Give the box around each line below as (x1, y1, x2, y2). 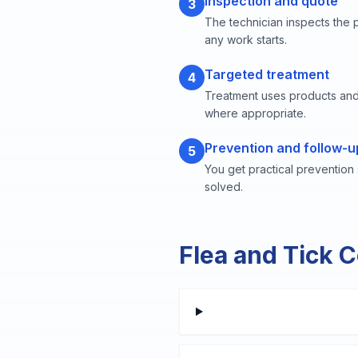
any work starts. (205, 33, 287, 46)
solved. (205, 180, 243, 193)
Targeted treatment (205, 66, 329, 82)
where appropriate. (205, 106, 306, 120)
